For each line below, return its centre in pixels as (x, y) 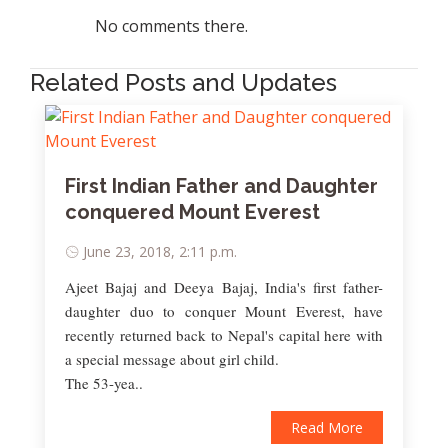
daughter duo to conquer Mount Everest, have (224, 311)
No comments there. (171, 26)
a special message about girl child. (172, 359)
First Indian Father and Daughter (221, 186)
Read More (327, 427)
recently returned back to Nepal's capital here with (224, 335)
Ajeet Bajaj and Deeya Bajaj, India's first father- (224, 287)
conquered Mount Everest (192, 212)
